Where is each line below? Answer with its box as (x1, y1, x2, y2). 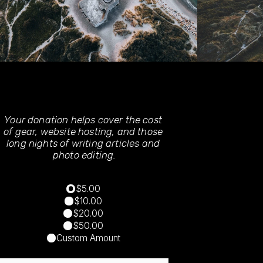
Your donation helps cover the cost (4, 114, 162, 126)
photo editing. (52, 149, 116, 161)
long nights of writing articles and (6, 137, 160, 150)
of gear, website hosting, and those (4, 126, 163, 138)
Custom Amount (56, 232, 120, 244)
